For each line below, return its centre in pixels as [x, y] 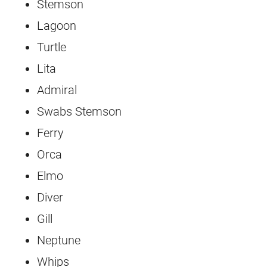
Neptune [59, 240]
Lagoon [57, 26]
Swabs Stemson [80, 112]
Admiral [57, 90]
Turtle [52, 47]
